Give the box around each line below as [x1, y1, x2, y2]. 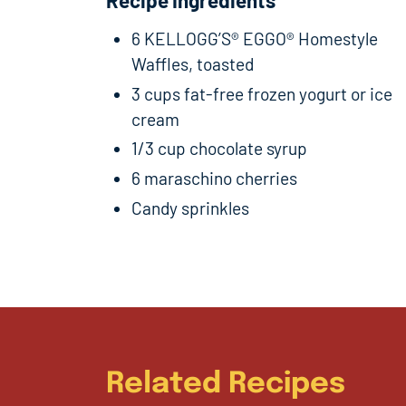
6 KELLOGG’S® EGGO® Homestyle [131, 27, 378, 49]
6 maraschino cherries [131, 168, 297, 189]
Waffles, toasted [131, 53, 254, 74]
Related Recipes [106, 370, 345, 401]
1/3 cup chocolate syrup [131, 138, 307, 159]
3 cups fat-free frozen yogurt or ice [131, 82, 392, 104]
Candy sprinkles [131, 197, 249, 218]
